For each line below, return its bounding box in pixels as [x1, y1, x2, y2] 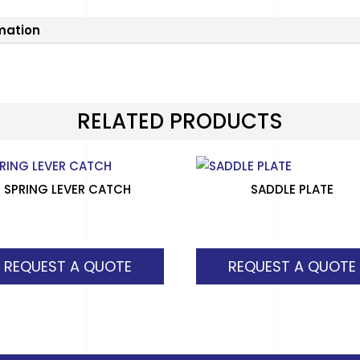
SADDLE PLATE [250, 180, 333, 198]
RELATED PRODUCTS [77, 107, 283, 137]
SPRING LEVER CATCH [4, 180, 132, 198]
